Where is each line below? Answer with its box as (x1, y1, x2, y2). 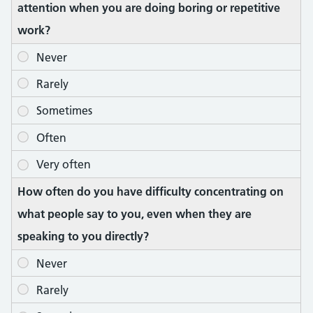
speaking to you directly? (17, 228, 149, 243)
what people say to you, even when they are (17, 206, 252, 221)
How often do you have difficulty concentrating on (17, 184, 284, 198)
